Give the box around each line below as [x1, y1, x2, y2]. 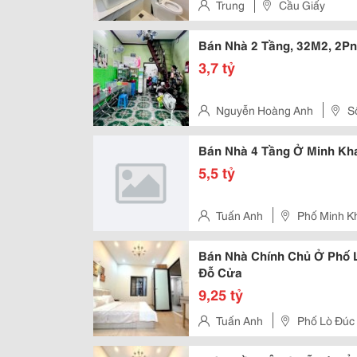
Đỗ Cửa [198, 263, 242, 280]
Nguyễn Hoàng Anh [216, 102, 313, 118]
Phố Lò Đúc [297, 312, 355, 328]
